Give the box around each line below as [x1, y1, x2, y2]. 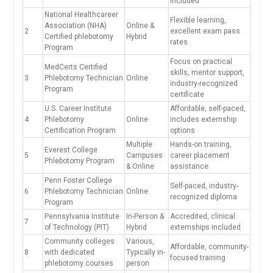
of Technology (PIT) [44, 223, 109, 232]
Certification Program [44, 126, 116, 135]
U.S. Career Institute [44, 104, 112, 113]
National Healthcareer [44, 10, 118, 19]
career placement [169, 151, 230, 160]
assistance [169, 162, 208, 171]
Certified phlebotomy [44, 32, 113, 41]
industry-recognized [169, 79, 238, 88]
